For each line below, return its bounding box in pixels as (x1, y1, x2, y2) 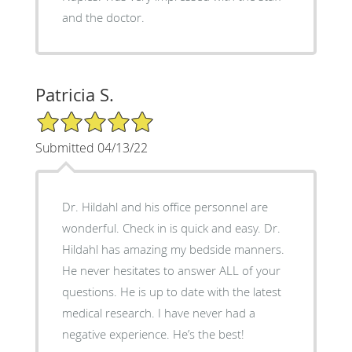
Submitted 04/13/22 (35, 138, 148, 156)
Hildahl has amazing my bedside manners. (61, 240, 284, 257)
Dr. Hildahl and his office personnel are (61, 198, 268, 214)
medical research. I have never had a (61, 304, 255, 321)
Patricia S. (35, 82, 114, 106)
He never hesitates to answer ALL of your (61, 262, 280, 278)
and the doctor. (61, 9, 145, 25)
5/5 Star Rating (35, 108, 113, 124)
